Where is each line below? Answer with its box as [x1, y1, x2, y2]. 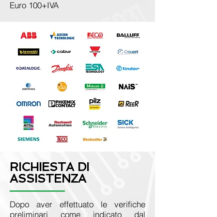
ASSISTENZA [10, 171, 86, 186]
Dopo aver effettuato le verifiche [10, 199, 145, 209]
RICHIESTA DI [10, 160, 89, 174]
